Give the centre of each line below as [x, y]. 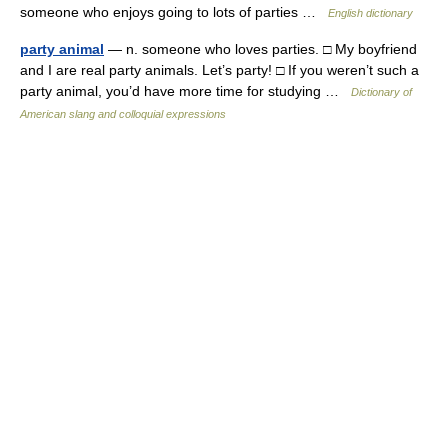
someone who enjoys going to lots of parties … [174, 12]
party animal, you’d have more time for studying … [185, 91]
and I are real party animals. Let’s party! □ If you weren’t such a [219, 70]
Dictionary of [381, 92]
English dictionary [370, 13]
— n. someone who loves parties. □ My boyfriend [260, 49]
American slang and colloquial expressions [123, 114]
